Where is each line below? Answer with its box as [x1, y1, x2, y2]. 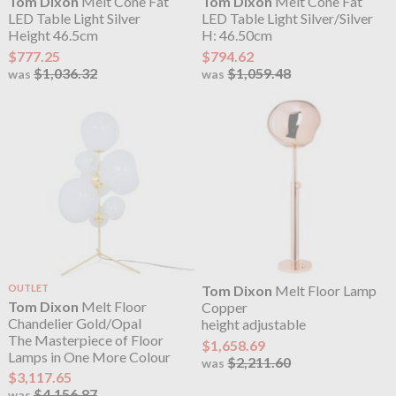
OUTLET [7, 282, 49, 294]
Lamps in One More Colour [7, 347, 171, 365]
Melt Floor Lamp [272, 282, 377, 300]
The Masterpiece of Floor [7, 331, 164, 348]
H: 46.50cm [202, 27, 273, 44]
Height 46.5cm [7, 27, 98, 44]
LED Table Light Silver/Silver [202, 10, 374, 27]
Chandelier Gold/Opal [7, 314, 141, 331]
